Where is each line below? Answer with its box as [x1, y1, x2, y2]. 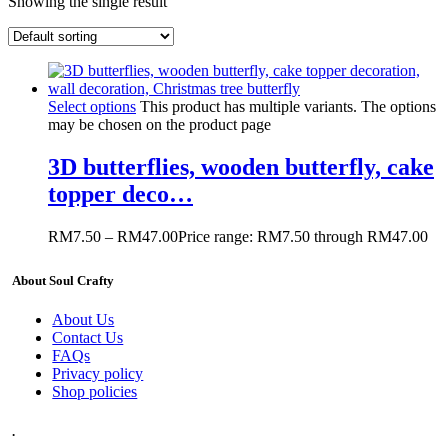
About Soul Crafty [12, 273, 115, 289]
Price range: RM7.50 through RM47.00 [178, 227, 428, 245]
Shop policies [52, 383, 138, 401]
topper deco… [48, 180, 193, 207]
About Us [52, 311, 115, 329]
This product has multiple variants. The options [140, 97, 436, 115]
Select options [48, 97, 136, 115]
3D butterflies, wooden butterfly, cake [48, 153, 434, 180]
